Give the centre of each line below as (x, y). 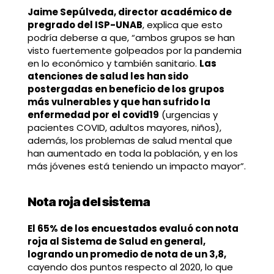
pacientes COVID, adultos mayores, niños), (124, 127)
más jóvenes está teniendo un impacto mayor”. (136, 166)
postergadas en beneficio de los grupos (126, 89)
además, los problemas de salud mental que (130, 140)
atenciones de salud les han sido (108, 76)
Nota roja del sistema (89, 202)
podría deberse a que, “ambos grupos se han (131, 37)
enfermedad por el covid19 (93, 114)
